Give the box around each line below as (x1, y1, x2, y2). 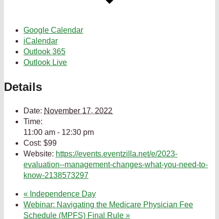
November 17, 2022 (44, 107, 112, 115)
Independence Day (28, 190, 96, 198)
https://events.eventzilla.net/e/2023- (56, 150, 177, 158)
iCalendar (23, 36, 58, 45)
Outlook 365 (23, 47, 66, 56)
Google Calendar (23, 25, 83, 34)
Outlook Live (23, 58, 67, 66)
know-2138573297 (23, 171, 88, 180)
